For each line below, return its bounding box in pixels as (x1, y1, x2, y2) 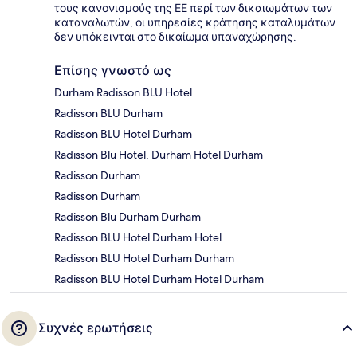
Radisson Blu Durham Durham (54, 209, 201, 224)
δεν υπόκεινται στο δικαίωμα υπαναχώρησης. (54, 29, 296, 44)
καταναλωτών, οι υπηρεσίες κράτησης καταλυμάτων (54, 14, 335, 29)
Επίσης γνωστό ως (54, 62, 171, 78)
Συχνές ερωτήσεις (38, 320, 153, 335)
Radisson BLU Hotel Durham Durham (54, 250, 234, 265)
